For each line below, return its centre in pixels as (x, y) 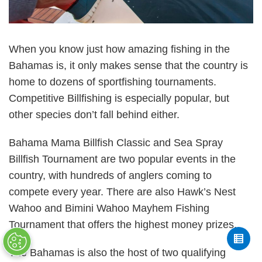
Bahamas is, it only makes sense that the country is (128, 66)
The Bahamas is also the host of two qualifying (117, 253)
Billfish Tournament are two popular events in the (122, 159)
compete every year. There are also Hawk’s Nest (122, 192)
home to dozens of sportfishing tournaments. (113, 82)
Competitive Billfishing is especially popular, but (119, 99)
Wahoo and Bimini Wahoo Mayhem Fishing (109, 208)
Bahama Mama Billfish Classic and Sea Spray (116, 143)
